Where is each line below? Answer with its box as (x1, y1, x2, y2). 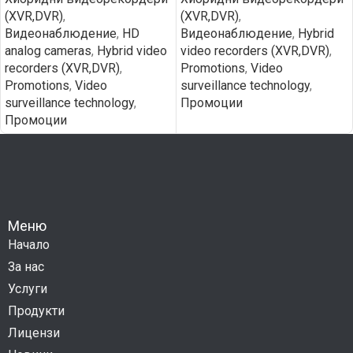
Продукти (8, 303, 65, 318)
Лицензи (8, 325, 60, 340)
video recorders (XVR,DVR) (180, 43, 329, 58)
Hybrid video (97, 43, 167, 58)
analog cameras (5, 43, 91, 58)
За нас (8, 259, 44, 274)
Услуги (8, 281, 47, 296)
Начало (8, 237, 50, 252)
